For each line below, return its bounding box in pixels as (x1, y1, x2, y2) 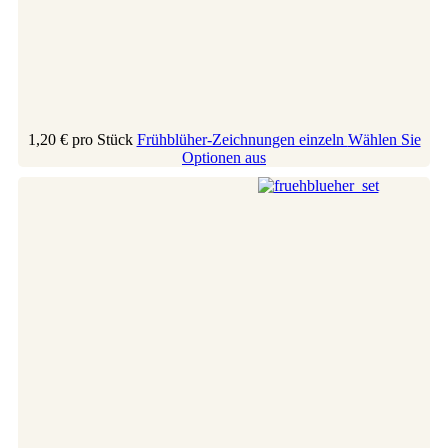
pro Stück (71, 130, 133, 148)
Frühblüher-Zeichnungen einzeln (136, 130, 348, 148)
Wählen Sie (347, 130, 421, 148)
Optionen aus (182, 148, 266, 166)
